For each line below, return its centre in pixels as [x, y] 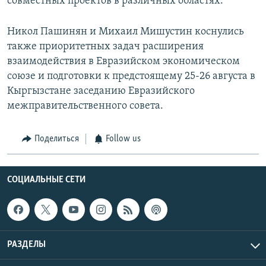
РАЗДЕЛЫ [26, 245]
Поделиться [56, 139]
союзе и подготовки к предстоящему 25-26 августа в [131, 77]
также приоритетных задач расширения [105, 47]
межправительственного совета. [85, 106]
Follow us [123, 139]
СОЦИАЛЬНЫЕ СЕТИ [46, 180]
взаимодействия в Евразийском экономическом [123, 62]
